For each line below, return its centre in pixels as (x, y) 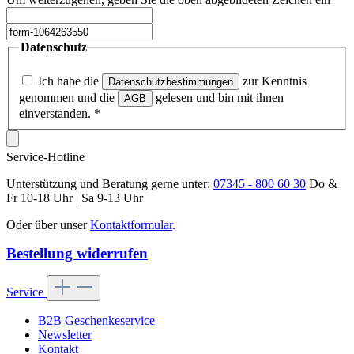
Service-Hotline (45, 157)
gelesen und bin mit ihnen (218, 98)
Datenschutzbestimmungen (171, 82)
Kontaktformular (131, 225)
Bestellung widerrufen (77, 254)
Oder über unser (48, 225)
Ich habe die (70, 81)
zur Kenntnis (273, 81)
